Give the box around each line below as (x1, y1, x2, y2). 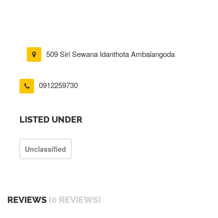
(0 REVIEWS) (49, 194, 101, 205)
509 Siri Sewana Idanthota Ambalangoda (46, 49, 175, 59)
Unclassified (25, 144, 66, 154)
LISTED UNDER (19, 114, 82, 125)
